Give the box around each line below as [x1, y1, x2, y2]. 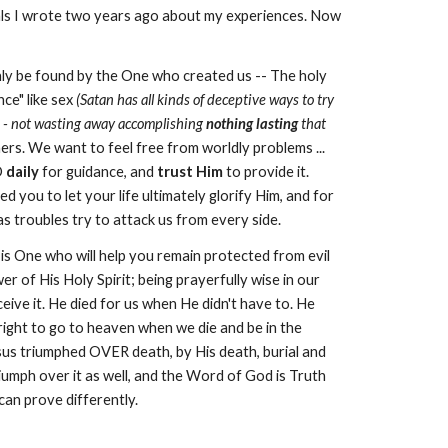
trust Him [156, 163, 223, 180]
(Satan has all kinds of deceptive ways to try [75, 91, 334, 108]
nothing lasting [205, 115, 298, 132]
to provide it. [222, 163, 309, 180]
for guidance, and [38, 163, 157, 180]
